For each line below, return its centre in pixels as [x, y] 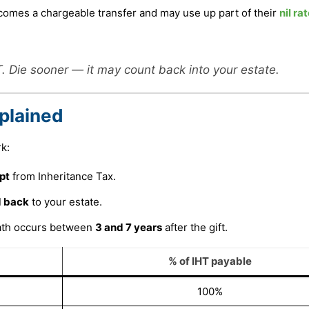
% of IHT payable [210, 261]
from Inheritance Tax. [62, 176]
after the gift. [195, 227]
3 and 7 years [128, 227]
